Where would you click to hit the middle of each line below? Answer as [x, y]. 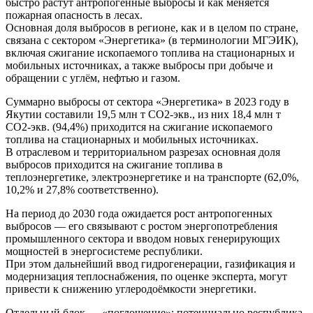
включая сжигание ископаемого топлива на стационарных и [150, 53]
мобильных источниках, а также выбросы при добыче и [139, 66]
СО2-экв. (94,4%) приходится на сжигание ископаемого [139, 127]
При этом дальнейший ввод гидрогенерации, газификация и [151, 264]
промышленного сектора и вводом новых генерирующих [143, 239]
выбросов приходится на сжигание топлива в [114, 165]
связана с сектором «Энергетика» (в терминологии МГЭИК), [152, 41]
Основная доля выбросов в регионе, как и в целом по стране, [152, 28]
